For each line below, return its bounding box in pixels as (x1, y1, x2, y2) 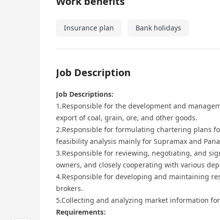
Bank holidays (136, 23, 181, 32)
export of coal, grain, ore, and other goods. (56, 113, 197, 122)
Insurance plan (64, 23, 114, 32)
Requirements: (56, 207, 106, 217)
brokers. (56, 184, 83, 193)
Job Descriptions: (56, 89, 113, 99)
